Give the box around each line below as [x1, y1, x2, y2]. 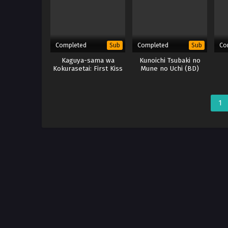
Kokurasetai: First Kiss [53, 65, 123, 73]
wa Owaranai [68, 73, 108, 81]
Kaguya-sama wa [61, 56, 115, 65]
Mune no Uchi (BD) [140, 65, 199, 73]
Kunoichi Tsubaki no [139, 56, 201, 65]
